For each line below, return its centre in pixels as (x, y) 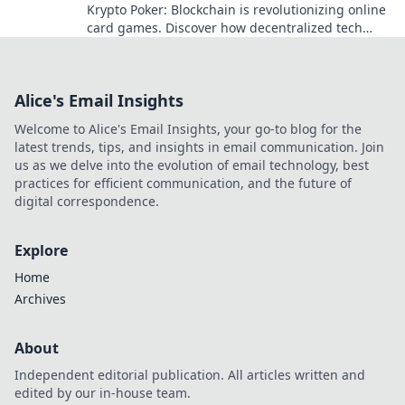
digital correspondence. (87, 201)
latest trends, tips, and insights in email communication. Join (199, 147)
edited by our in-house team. (103, 393)
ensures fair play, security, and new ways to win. (233, 46)
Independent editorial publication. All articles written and (190, 375)
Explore (41, 250)
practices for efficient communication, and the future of (183, 183)
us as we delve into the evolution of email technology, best (192, 165)
